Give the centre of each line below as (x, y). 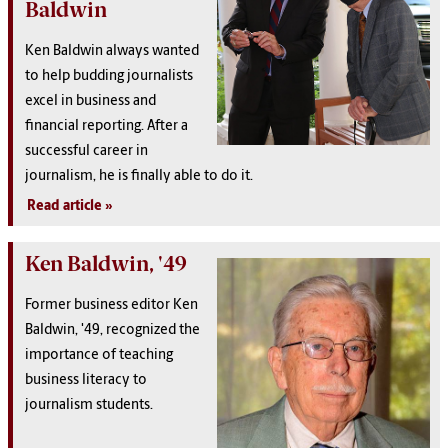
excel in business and (90, 102)
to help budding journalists (109, 77)
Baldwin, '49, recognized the (112, 331)
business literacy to (86, 381)
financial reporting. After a (106, 127)
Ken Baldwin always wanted (112, 52)
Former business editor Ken (111, 306)
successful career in (86, 152)
